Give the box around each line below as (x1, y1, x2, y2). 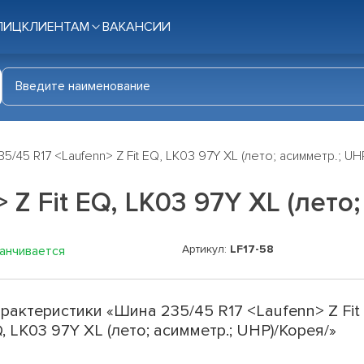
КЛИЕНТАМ (22, 19, 89, 35)
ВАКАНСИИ (102, 19, 171, 35)
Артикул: (182, 242, 230, 257)
